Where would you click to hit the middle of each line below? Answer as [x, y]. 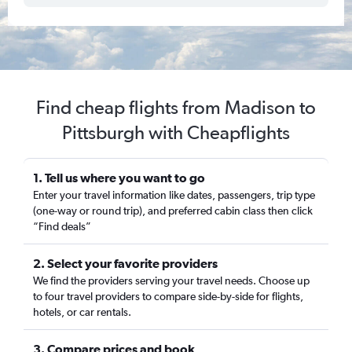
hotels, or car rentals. [82, 312]
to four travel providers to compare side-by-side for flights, [168, 296]
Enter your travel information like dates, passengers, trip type [174, 195]
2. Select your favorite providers [125, 263]
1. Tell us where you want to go [119, 178]
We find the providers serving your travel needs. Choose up [171, 280]
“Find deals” [62, 226]
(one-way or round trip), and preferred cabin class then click [173, 211]
